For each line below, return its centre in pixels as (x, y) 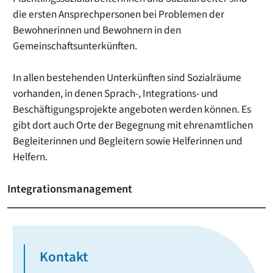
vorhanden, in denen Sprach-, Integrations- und (116, 94)
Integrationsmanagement (70, 189)
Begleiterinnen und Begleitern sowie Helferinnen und (128, 141)
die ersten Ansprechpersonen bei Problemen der (119, 15)
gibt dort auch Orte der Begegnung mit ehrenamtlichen (133, 126)
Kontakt (64, 257)
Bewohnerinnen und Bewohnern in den (97, 30)
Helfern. (30, 157)
